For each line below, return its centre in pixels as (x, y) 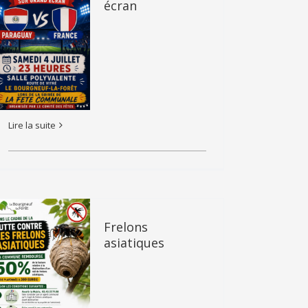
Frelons (126, 227)
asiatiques (134, 243)
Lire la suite (32, 125)
